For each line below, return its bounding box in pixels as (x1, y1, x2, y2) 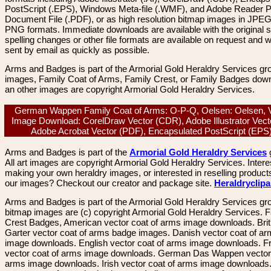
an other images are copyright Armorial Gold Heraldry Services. (5, 84, 255, 94)
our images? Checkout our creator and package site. (5, 178, 214, 188)
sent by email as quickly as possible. (5, 45, 149, 55)
